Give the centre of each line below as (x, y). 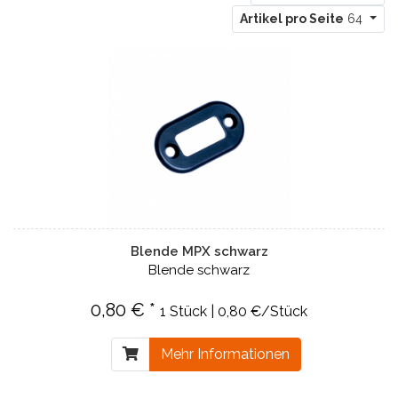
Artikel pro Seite (292, 19)
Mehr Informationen (225, 354)
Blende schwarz (199, 270)
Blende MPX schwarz (199, 251)
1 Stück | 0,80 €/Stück (234, 311)
